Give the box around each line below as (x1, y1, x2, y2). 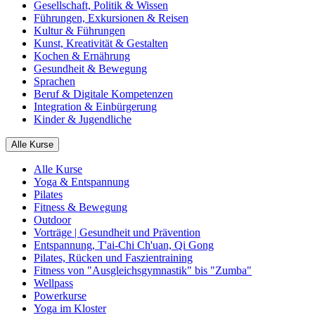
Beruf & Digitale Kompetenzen (34, 88, 173, 101)
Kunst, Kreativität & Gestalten (34, 37, 168, 50)
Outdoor (34, 214, 71, 226)
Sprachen (34, 75, 75, 88)
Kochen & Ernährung (34, 50, 130, 63)
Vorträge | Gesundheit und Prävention (34, 226, 200, 239)
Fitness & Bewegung (34, 201, 127, 214)
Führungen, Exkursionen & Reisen (34, 12, 188, 25)
